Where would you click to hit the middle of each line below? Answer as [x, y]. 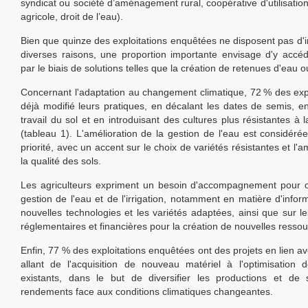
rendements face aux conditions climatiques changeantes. [147, 292]
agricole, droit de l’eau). [72, 17]
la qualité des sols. [61, 161]
